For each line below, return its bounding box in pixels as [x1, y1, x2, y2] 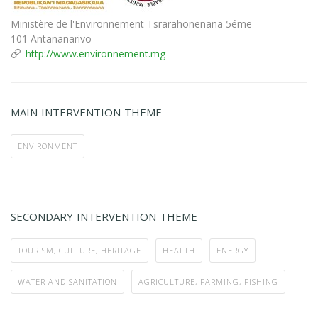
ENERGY [216, 244, 248, 256]
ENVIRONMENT [18, 140, 77, 151]
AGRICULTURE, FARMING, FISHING [138, 275, 278, 287]
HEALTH [163, 244, 195, 256]
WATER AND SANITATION [18, 275, 117, 287]
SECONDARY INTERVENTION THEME [11, 209, 197, 224]
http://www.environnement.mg [26, 46, 165, 60]
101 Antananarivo [11, 31, 92, 45]
